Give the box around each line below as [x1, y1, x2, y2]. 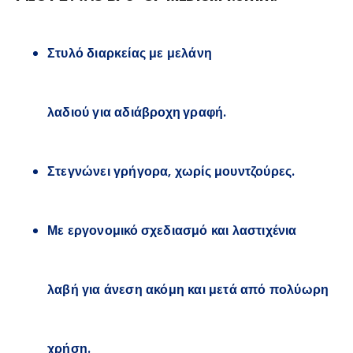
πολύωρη [269, 281, 329, 299]
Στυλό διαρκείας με [47, 44, 167, 63]
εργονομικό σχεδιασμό [67, 221, 208, 240]
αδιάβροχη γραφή [114, 103, 224, 122]
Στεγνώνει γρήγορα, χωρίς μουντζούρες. [47, 162, 295, 181]
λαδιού [47, 103, 90, 122]
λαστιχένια [232, 221, 297, 240]
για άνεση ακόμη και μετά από [78, 281, 269, 299]
